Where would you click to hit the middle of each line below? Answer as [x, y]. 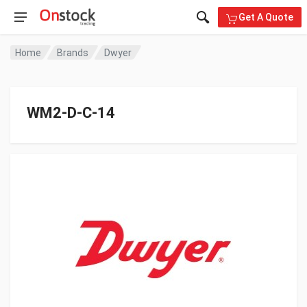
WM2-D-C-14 [71, 113]
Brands [73, 52]
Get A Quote [266, 17]
